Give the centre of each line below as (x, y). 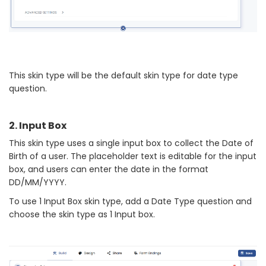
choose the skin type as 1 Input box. (82, 214)
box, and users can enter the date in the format (109, 169)
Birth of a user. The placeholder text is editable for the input (133, 156)
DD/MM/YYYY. (38, 182)
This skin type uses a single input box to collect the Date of (131, 143)
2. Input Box (38, 126)
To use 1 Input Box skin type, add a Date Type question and (130, 201)
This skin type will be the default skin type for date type (123, 75)
